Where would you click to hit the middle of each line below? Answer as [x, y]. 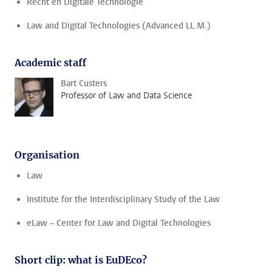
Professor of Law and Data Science [126, 96]
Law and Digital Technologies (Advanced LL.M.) [119, 26]
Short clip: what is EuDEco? [81, 260]
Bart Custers [84, 83]
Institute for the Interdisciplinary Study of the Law [123, 199]
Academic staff [50, 63]
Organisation [47, 155]
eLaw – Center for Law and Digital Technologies [119, 223]
